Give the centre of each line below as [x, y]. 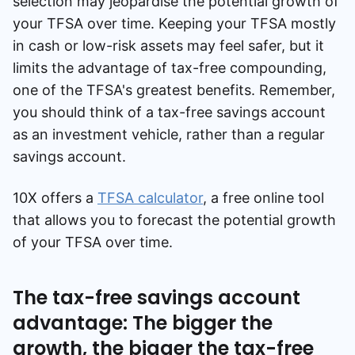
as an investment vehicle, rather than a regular [169, 134]
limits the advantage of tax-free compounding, [170, 67]
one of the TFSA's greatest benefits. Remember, [174, 90]
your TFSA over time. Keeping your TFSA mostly [174, 23]
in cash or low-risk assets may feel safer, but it [168, 45]
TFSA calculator [150, 197]
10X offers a [55, 197]
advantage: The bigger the [143, 323]
